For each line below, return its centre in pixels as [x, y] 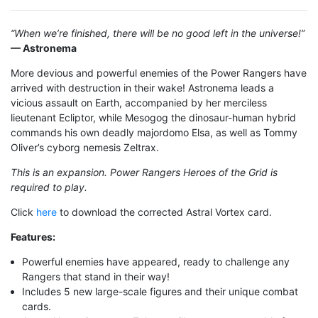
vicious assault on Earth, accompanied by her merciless [139, 102]
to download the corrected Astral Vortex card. [164, 212]
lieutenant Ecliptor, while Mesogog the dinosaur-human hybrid [153, 117]
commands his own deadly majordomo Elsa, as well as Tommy [154, 132]
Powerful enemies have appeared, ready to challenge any [156, 261]
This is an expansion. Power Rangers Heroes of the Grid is [144, 172]
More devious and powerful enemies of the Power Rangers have [159, 72]
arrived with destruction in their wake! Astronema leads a [142, 87]
